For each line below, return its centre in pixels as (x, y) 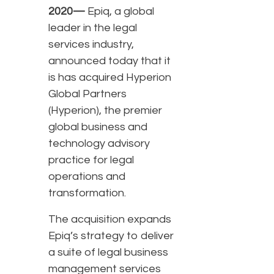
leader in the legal (93, 28)
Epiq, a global (120, 12)
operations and (87, 177)
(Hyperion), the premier (105, 111)
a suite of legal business (108, 253)
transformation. (87, 193)
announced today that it (109, 61)
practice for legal (91, 160)
